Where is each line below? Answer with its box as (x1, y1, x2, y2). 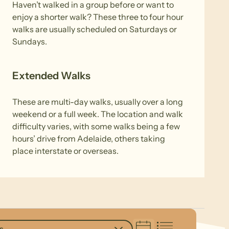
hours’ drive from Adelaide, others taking (12, 133, 165, 144)
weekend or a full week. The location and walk (12, 108, 183, 119)
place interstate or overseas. (12, 145, 119, 156)
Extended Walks (12, 70, 90, 82)
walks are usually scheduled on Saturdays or (12, 24, 177, 35)
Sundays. (12, 36, 47, 47)
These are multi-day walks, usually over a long (12, 96, 183, 107)
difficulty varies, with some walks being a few (12, 121, 180, 131)
